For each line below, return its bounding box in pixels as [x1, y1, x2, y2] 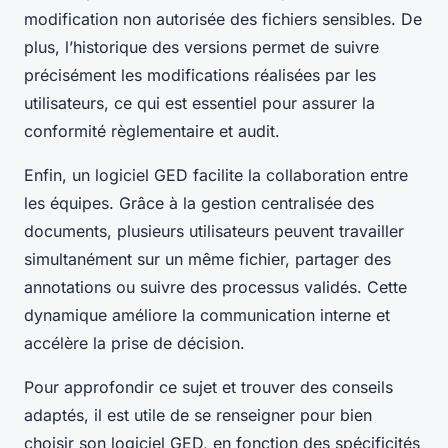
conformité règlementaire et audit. [24, 121, 280, 142]
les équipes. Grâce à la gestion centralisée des [24, 193, 374, 214]
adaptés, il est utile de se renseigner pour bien [24, 405, 372, 426]
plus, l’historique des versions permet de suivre [24, 37, 379, 58]
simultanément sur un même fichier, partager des [24, 249, 391, 270]
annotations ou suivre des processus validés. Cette [24, 277, 407, 298]
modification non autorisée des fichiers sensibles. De [24, 9, 422, 30]
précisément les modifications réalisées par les [24, 65, 376, 86]
